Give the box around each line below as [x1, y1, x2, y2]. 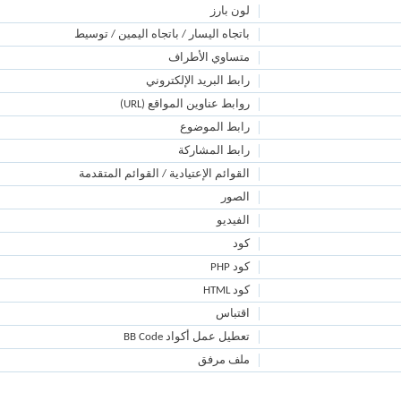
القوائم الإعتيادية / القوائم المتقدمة [78, 168, 250, 180]
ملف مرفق [197, 354, 250, 366]
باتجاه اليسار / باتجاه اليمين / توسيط [73, 29, 250, 40]
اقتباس [215, 308, 250, 320]
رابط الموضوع [179, 122, 250, 133]
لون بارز [209, 5, 250, 17]
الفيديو [216, 215, 250, 226]
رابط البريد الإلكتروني [145, 75, 250, 87]
